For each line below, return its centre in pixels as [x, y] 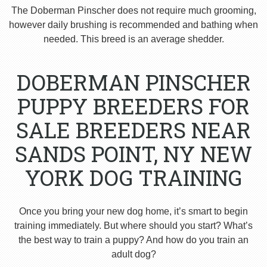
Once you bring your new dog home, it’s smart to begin [133, 212]
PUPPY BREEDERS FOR [133, 106]
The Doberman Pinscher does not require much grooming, [133, 11]
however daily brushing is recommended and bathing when [133, 25]
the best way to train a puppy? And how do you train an [133, 240]
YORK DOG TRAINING [133, 178]
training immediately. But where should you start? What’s [133, 226]
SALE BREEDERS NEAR [133, 130]
